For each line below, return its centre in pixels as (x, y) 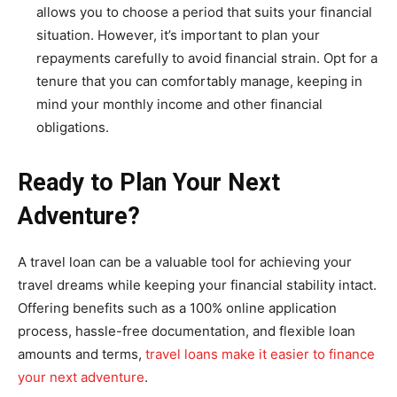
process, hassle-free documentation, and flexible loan (187, 331)
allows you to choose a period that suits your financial (204, 12)
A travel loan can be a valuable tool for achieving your (185, 262)
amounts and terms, (82, 354)
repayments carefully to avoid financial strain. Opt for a (207, 58)
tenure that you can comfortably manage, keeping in (199, 81)
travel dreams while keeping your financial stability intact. (197, 285)
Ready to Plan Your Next (149, 183)
